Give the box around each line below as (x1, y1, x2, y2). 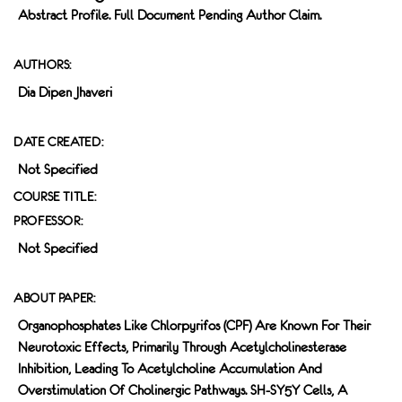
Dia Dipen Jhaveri (18, 84, 112, 100)
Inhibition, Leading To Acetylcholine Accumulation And (18, 361, 322, 377)
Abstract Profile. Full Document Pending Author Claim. (18, 7, 321, 23)
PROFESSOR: (13, 214, 83, 229)
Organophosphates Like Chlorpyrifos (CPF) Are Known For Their (18, 318, 371, 334)
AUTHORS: (13, 57, 73, 73)
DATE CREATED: (13, 135, 104, 150)
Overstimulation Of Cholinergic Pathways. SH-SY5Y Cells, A (18, 382, 347, 398)
